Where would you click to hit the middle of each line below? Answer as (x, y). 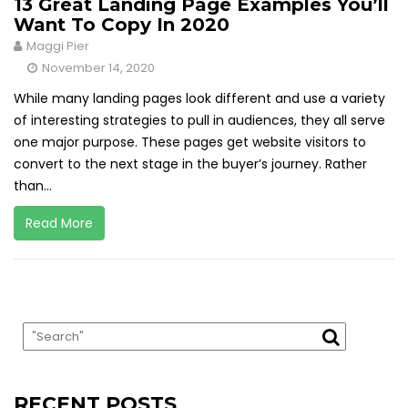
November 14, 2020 (98, 68)
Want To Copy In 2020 (122, 25)
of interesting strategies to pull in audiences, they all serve (199, 120)
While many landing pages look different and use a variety (199, 98)
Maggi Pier (58, 46)
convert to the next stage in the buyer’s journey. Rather (190, 164)
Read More (59, 223)
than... (33, 186)
